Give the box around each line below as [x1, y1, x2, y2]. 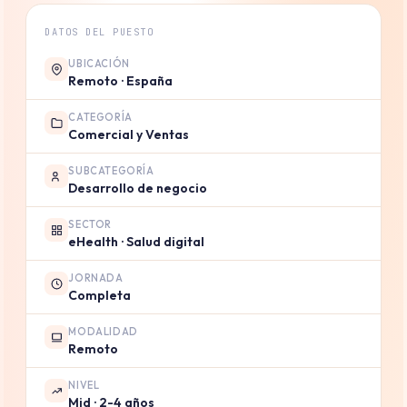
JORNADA [68, 272, 124, 285]
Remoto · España [68, 73, 174, 90]
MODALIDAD [68, 325, 138, 339]
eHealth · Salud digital [68, 233, 205, 251]
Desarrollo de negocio [68, 180, 208, 197]
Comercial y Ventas [68, 126, 190, 144]
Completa [68, 287, 132, 304]
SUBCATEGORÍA [68, 164, 154, 178]
